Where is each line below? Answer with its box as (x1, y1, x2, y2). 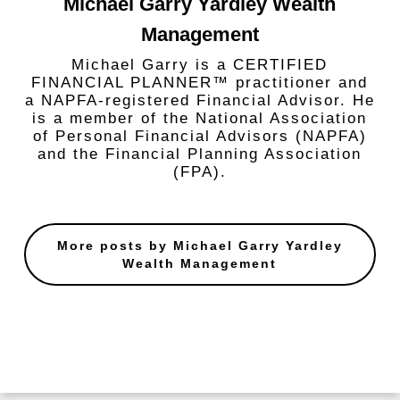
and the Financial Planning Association (37, 146, 362, 162)
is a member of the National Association (32, 110, 368, 127)
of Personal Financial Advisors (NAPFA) (32, 128, 367, 145)
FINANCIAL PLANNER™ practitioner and (31, 74, 369, 91)
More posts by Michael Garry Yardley (56, 238, 343, 253)
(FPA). (172, 163, 227, 180)
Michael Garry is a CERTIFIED (71, 56, 329, 73)
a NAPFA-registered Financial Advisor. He (24, 92, 375, 109)
